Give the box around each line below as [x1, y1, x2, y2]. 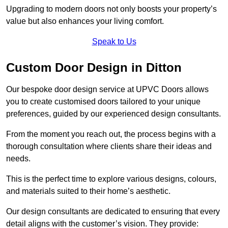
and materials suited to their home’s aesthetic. [6, 186, 170, 195]
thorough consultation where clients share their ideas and [6, 141, 212, 151]
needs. [6, 154, 31, 163]
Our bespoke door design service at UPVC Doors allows [6, 84, 209, 94]
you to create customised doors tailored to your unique [6, 97, 201, 106]
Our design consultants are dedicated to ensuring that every [6, 207, 220, 216]
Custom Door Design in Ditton [6, 60, 182, 74]
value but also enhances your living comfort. [6, 16, 164, 25]
